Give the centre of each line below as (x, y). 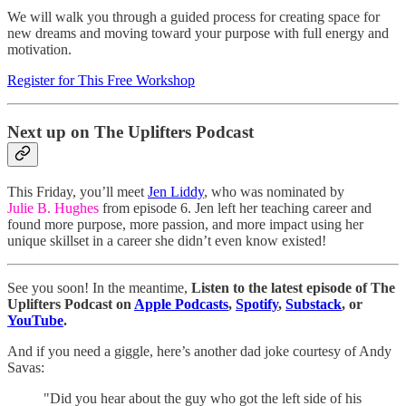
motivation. (39, 50)
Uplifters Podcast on (71, 304)
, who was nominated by (274, 191)
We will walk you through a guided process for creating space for (193, 17)
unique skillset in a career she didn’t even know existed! (167, 240)
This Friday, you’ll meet (77, 191)
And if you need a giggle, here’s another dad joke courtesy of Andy (199, 351)
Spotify (257, 304)
